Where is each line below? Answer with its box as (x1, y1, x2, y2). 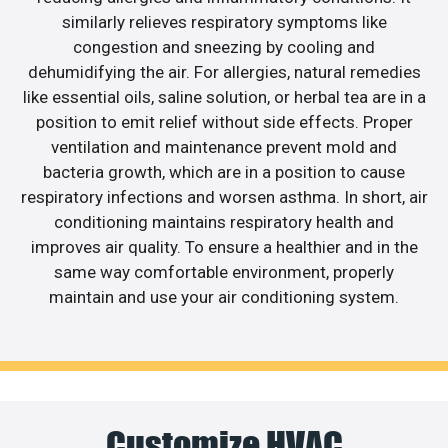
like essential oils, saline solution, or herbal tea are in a (22, 87, 426, 108)
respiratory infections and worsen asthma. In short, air (20, 187, 428, 208)
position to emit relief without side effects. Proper (35, 112, 413, 133)
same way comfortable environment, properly (54, 262, 394, 283)
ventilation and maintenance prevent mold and (51, 137, 397, 158)
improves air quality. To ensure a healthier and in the (30, 237, 418, 258)
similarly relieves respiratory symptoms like (61, 12, 387, 33)
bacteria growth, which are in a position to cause (43, 162, 405, 183)
